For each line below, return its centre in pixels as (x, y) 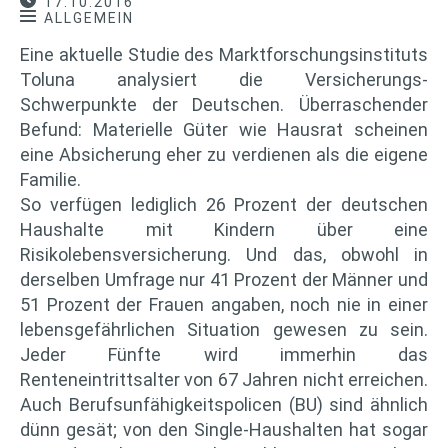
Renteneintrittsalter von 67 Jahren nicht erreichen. (224, 379)
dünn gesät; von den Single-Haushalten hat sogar (224, 429)
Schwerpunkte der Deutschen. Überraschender (224, 104)
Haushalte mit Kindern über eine (224, 229)
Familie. (50, 179)
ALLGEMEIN (89, 17)
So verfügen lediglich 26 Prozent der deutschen (224, 204)
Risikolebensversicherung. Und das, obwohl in (224, 254)
